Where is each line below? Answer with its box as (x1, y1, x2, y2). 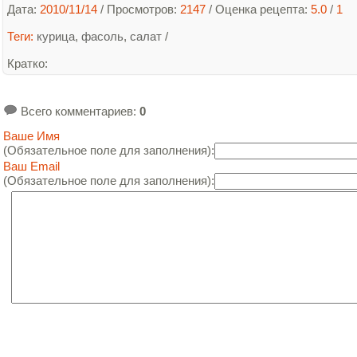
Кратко (7, 57, 45, 70)
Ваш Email (3, 159, 60, 173)
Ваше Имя (3, 129, 60, 143)
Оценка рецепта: (215, 2, 311, 16)
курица (37, 29, 75, 43)
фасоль (81, 29, 124, 43)
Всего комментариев (18, 104, 133, 118)
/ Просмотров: (97, 2, 180, 16)
